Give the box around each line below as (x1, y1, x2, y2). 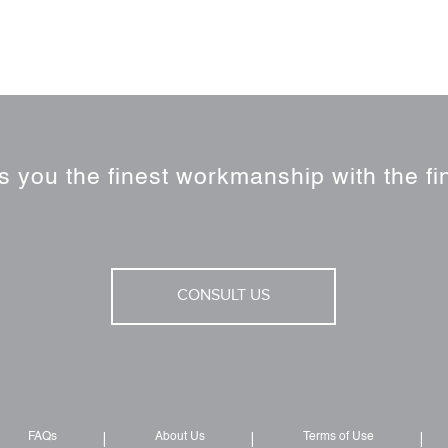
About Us (155, 431, 206, 444)
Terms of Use (303, 431, 375, 444)
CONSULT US (177, 286, 271, 308)
